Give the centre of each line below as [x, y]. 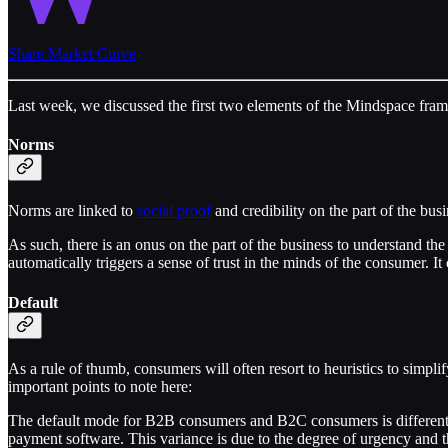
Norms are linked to [72, 211]
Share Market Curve [72, 53]
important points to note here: [100, 386]
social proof [174, 211]
